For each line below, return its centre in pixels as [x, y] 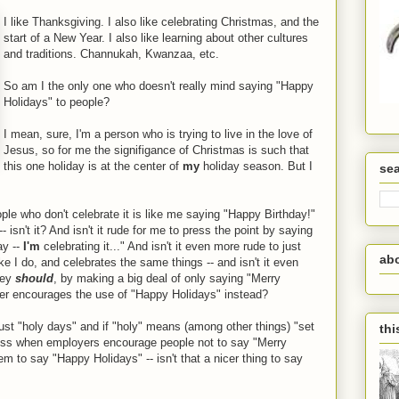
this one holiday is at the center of [93, 166]
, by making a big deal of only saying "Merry [167, 278]
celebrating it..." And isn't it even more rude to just [171, 246]
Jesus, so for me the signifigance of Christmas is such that [156, 150]
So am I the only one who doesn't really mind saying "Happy [159, 86]
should [34, 278]
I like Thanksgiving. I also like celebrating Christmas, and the [161, 22]
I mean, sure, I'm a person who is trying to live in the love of [158, 134]
